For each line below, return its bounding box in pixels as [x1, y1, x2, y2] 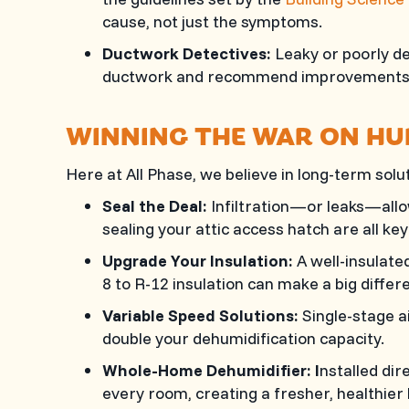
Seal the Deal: [102, 195, 207, 216]
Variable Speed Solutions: [102, 305, 299, 326]
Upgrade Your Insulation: [102, 250, 293, 271]
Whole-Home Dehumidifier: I [102, 360, 320, 381]
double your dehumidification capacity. [102, 328, 384, 349]
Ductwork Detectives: [102, 43, 271, 64]
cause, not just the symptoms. [102, 11, 322, 32]
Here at [66, 163, 126, 184]
